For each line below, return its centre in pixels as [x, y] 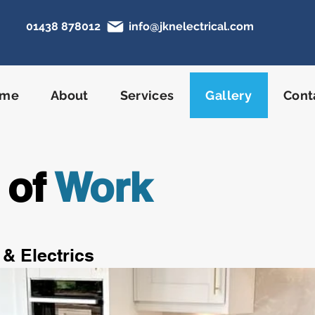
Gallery [229, 95]
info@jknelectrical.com [191, 26]
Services [147, 95]
